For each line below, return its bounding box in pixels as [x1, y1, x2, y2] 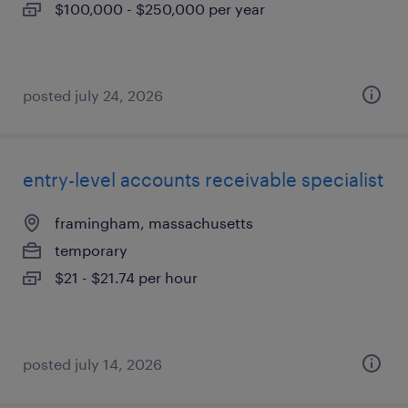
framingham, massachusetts [55, 214, 253, 231]
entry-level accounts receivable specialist [23, 168, 383, 190]
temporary [55, 241, 127, 259]
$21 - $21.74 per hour [55, 269, 198, 286]
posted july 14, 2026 [23, 355, 162, 372]
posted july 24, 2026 [23, 87, 163, 104]
